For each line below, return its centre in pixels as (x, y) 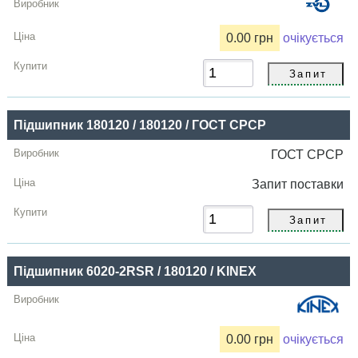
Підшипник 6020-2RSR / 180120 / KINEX (135, 272)
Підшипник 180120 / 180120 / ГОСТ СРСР (140, 125)
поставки (317, 185)
